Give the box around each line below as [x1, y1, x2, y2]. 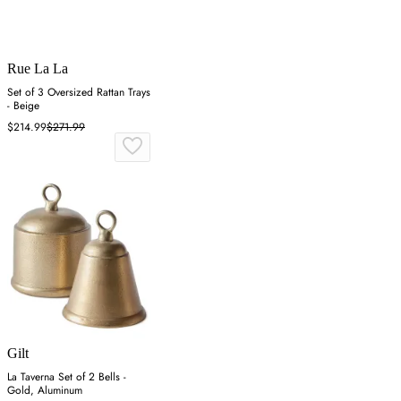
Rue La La [7, 60, 68, 76]
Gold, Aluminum [7, 381, 82, 398]
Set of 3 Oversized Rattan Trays [7, 83, 150, 100]
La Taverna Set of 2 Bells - [7, 368, 126, 385]
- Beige [7, 97, 39, 114]
